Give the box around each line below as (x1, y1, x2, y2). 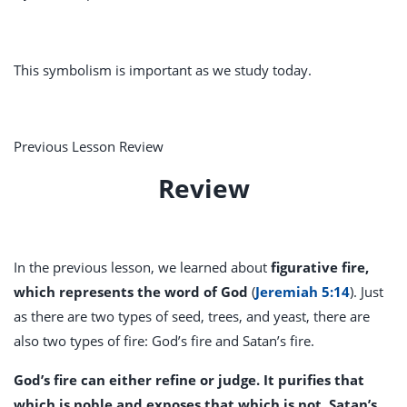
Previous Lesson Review (14, 137, 164, 156)
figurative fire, (271, 258, 369, 277)
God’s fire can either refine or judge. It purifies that (14, 371, 364, 390)
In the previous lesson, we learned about (14, 258, 271, 277)
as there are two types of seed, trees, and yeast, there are (14, 307, 370, 326)
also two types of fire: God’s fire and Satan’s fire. (14, 332, 314, 351)
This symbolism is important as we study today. (14, 61, 312, 80)
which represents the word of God (14, 283, 248, 302)
